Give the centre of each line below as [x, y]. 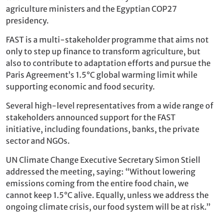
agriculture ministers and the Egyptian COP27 [91, 9]
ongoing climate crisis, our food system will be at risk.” [108, 207]
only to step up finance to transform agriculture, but [103, 51]
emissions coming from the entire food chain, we [97, 183]
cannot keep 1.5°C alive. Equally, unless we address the [107, 195]
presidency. [27, 20]
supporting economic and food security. [80, 86]
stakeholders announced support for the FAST [91, 117]
